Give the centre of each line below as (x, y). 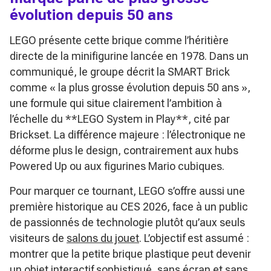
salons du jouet (103, 238)
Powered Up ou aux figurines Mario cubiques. (117, 166)
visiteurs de (38, 238)
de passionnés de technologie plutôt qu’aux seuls (127, 222)
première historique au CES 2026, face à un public (129, 206)
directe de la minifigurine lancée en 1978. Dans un (129, 56)
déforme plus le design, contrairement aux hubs (124, 150)
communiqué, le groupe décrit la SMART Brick (120, 71)
